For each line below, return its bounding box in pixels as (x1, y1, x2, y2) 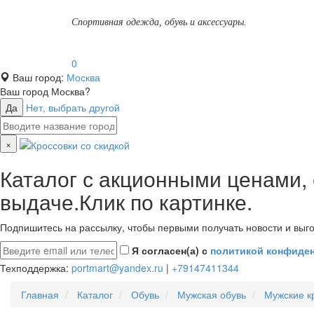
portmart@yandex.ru (71, 261, 163, 275)
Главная (21, 287, 59, 301)
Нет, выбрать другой (26, 100, 120, 114)
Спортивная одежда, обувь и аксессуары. (71, 17, 247, 27)
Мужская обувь (177, 287, 246, 301)
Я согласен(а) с (132, 243, 210, 257)
